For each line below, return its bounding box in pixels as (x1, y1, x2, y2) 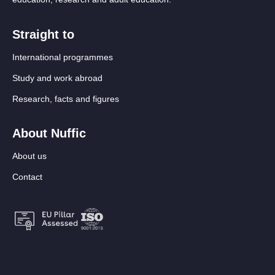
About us (12, 150, 47, 161)
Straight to (12, 27, 74, 41)
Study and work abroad (12, 72, 103, 83)
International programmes (12, 52, 113, 62)
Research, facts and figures (12, 93, 119, 104)
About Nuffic (12, 126, 86, 140)
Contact (12, 171, 42, 182)
